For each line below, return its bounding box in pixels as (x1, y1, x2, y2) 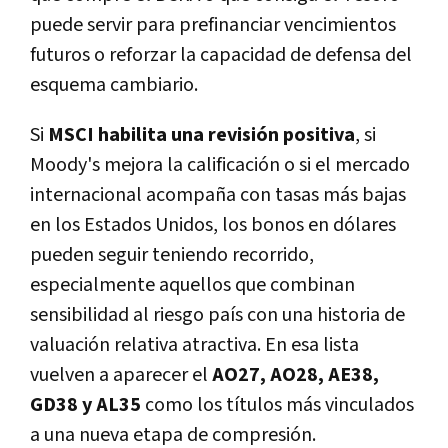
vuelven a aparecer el (30, 362, 208, 389)
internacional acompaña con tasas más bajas (30, 182, 406, 209)
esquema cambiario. (30, 72, 198, 99)
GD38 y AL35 (30, 392, 141, 419)
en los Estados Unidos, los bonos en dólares (30, 212, 396, 239)
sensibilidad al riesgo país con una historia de (30, 302, 405, 329)
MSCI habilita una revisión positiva (48, 122, 355, 149)
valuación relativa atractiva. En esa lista (30, 332, 359, 359)
